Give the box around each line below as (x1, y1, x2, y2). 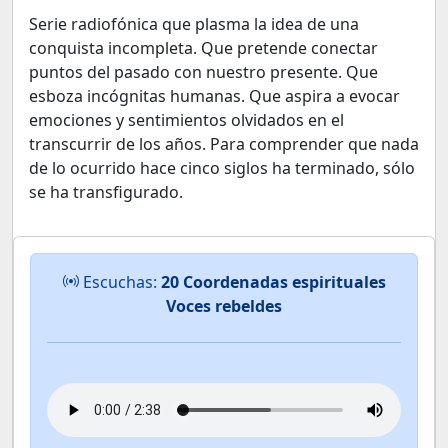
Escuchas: (78, 271, 161, 293)
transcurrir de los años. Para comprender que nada (29, 133, 419, 155)
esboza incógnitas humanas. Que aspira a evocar (29, 85, 400, 107)
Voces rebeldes (166, 295, 282, 317)
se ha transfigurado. (29, 181, 183, 203)
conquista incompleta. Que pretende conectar (29, 37, 378, 59)
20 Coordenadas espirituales (160, 271, 386, 293)
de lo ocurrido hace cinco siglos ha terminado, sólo (29, 157, 415, 179)
